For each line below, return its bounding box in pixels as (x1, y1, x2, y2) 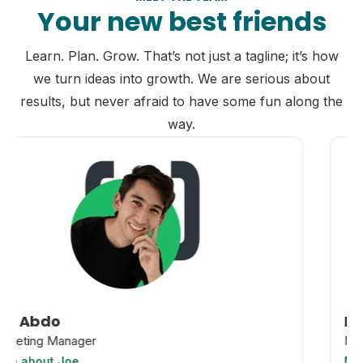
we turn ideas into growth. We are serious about (33, 70, 330, 88)
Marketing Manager (66, 333, 175, 349)
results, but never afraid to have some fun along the (20, 93, 343, 110)
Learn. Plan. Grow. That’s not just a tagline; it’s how (24, 48, 339, 65)
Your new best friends (36, 3, 327, 41)
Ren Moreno (66, 311, 157, 332)
